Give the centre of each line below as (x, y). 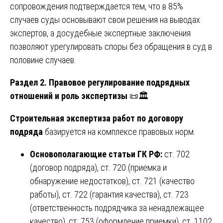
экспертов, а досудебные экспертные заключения (100, 33)
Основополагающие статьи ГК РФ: (97, 154)
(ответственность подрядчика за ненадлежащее (117, 208)
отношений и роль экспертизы (69, 96)
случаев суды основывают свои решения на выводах (105, 19)
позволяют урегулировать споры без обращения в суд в (111, 46)
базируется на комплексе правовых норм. (119, 131)
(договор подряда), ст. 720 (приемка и (98, 167)
